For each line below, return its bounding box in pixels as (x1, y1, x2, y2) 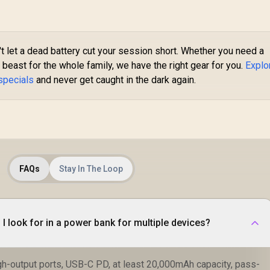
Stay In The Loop (59, 163, 124, 174)
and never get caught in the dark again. (34, 74, 196, 86)
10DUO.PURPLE (135, 10, 206, 22)
